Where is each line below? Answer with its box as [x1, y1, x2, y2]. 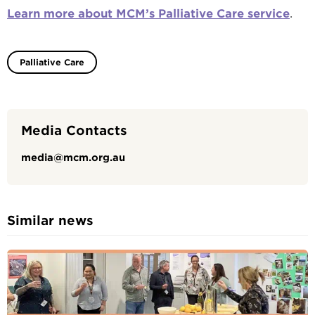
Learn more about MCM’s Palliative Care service [7, 7, 290, 20]
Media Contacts [21, 123, 127, 138]
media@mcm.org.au [21, 152, 125, 163]
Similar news [7, 213, 94, 228]
